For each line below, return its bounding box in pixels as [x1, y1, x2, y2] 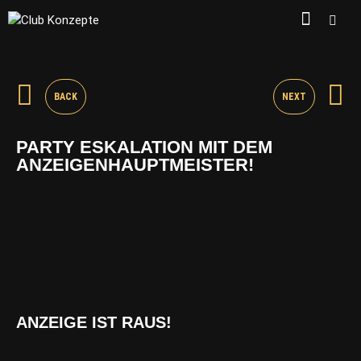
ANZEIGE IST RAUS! [16, 313, 172, 332]
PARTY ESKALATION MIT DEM [16, 137, 272, 158]
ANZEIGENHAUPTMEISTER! [16, 155, 254, 176]
